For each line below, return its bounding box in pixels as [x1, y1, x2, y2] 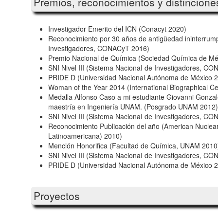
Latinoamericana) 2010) [48, 130, 122, 141]
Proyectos [34, 188, 80, 203]
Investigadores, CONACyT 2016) [48, 43, 149, 53]
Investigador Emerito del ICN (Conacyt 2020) [48, 23, 186, 34]
